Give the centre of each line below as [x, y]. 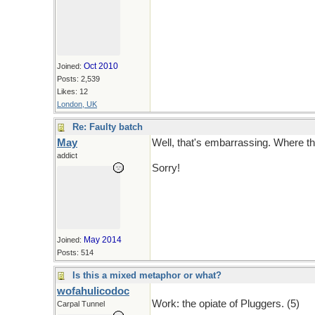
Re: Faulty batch [108, 127]
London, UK [77, 104]
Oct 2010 [101, 66]
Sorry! [166, 168]
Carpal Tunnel [81, 304]
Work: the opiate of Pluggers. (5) [226, 304]
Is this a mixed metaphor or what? [147, 275]
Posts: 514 [75, 252]
